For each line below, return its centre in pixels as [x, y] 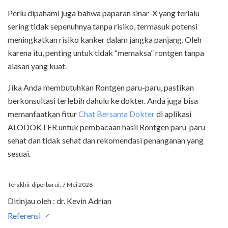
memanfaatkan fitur [43, 114]
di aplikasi [173, 114]
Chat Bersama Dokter [117, 114]
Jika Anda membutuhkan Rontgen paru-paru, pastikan [101, 88]
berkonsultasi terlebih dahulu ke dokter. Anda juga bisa [103, 101]
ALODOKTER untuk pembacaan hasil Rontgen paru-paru [106, 127]
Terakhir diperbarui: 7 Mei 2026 [50, 185]
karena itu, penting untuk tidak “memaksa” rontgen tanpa [106, 53]
